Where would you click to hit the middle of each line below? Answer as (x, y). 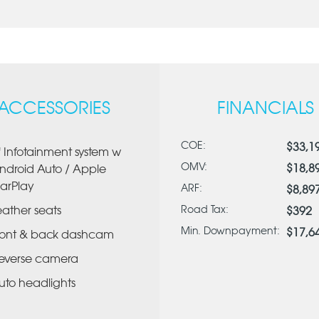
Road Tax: (204, 210)
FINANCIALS (265, 109)
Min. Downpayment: (230, 231)
